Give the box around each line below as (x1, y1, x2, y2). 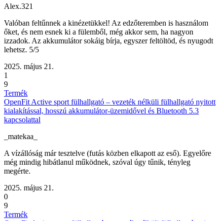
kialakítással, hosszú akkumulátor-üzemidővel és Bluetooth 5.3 (4, 107, 199, 115)
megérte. (4, 167, 31, 176)
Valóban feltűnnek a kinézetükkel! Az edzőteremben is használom (4, 19, 208, 28)
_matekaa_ (4, 132, 37, 141)
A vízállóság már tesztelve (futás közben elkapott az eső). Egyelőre (4, 149, 211, 158)
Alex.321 (4, 2, 33, 11)
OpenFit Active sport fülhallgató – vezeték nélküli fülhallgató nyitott (4, 98, 216, 107)
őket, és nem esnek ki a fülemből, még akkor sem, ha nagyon (4, 28, 193, 37)
